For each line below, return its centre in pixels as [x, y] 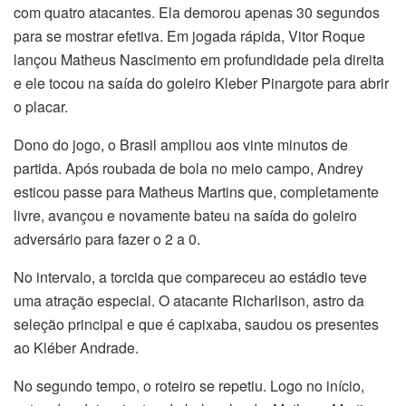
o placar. [41, 107]
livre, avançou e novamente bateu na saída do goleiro [185, 216]
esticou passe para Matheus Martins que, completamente [196, 192]
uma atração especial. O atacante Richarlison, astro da [189, 301]
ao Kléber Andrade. [76, 348]
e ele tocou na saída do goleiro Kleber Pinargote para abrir [201, 83]
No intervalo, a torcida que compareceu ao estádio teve [190, 277]
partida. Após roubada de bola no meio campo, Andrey [188, 169]
